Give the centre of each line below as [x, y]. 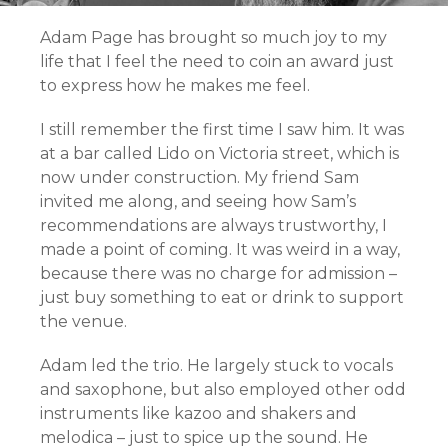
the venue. [83, 321]
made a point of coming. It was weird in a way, [220, 249]
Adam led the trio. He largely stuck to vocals [216, 365]
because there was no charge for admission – [218, 273]
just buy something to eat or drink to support [222, 297]
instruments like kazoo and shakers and [198, 413]
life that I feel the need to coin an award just [217, 61]
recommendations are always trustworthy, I [213, 225]
